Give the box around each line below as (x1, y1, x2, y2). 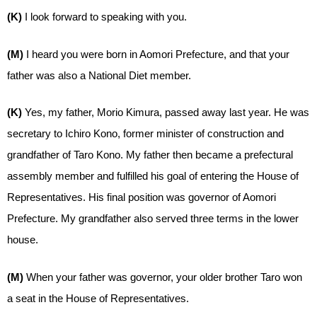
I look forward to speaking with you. (25, 11, 187, 23)
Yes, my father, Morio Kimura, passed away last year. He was (25, 106, 309, 118)
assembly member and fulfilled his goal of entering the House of (7, 170, 299, 182)
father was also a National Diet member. (7, 69, 191, 81)
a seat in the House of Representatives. (7, 292, 189, 304)
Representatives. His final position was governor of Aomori (7, 191, 276, 203)
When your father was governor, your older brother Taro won (26, 270, 302, 283)
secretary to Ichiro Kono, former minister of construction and (7, 127, 284, 139)
